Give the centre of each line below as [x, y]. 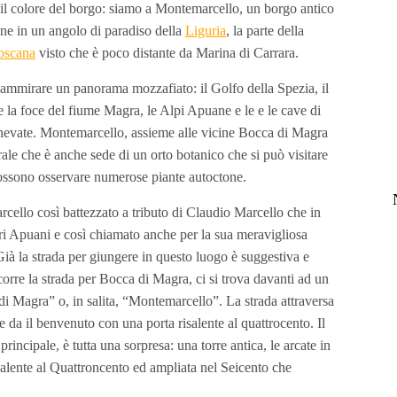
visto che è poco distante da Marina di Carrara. [167, 53]
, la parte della [265, 31]
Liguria [206, 31]
